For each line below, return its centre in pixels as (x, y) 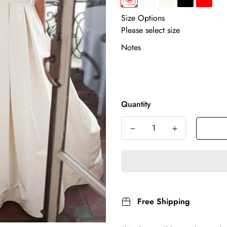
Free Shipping (164, 201)
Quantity (136, 104)
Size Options (143, 18)
